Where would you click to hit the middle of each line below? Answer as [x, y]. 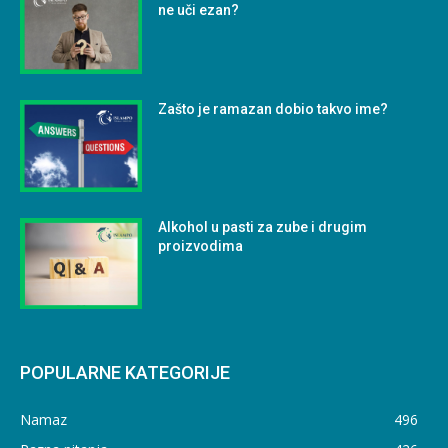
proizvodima [201, 245]
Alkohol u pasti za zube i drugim [263, 226]
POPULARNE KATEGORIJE [125, 373]
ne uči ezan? [199, 10]
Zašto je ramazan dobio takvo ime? [273, 108]
